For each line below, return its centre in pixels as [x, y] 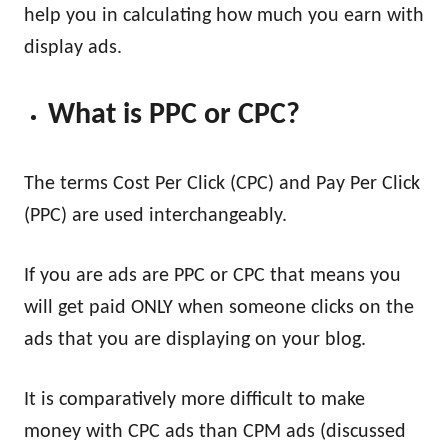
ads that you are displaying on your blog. [195, 340]
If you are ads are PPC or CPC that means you [212, 276]
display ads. [73, 48]
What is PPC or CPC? [174, 116]
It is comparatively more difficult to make [194, 400]
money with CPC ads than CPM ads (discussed [215, 432]
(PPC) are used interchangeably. [155, 216]
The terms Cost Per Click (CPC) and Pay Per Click [222, 184]
